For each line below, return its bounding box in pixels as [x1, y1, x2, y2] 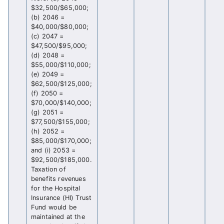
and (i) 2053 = [31, 146, 76, 154]
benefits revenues [31, 175, 86, 182]
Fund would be [31, 203, 77, 211]
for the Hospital [31, 184, 80, 192]
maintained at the [31, 213, 85, 220]
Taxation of [31, 165, 66, 173]
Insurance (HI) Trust [31, 194, 92, 201]
